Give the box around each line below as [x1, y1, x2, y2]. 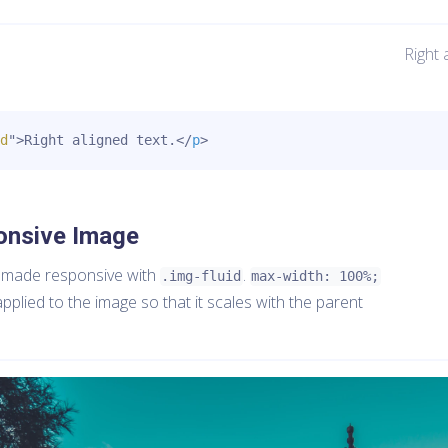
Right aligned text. [24, 132, 176, 149]
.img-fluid [161, 268, 242, 285]
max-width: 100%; [251, 268, 380, 285]
